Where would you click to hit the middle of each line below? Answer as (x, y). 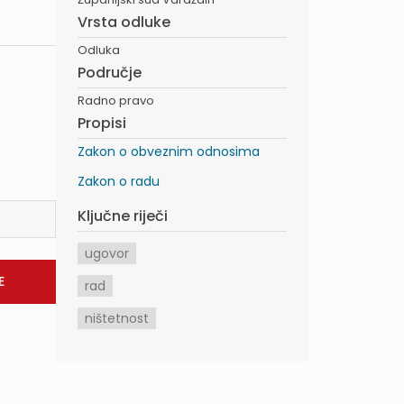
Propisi (102, 123)
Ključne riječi (123, 216)
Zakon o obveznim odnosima (169, 151)
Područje (110, 73)
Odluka (99, 50)
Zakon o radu (119, 181)
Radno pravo (116, 101)
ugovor (107, 253)
